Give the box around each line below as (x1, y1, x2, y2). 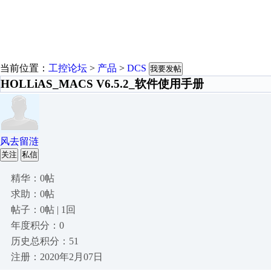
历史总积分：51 (11, 236, 79, 246)
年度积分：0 (11, 220, 64, 230)
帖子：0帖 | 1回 (11, 204, 76, 215)
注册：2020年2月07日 (11, 252, 103, 262)
